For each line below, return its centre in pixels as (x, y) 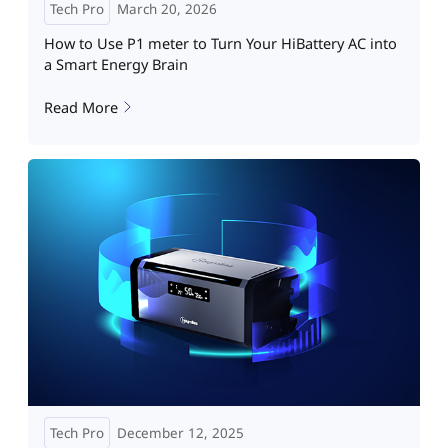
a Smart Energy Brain (115, 63)
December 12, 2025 (180, 433)
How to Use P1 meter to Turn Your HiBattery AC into (220, 42)
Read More (80, 107)
